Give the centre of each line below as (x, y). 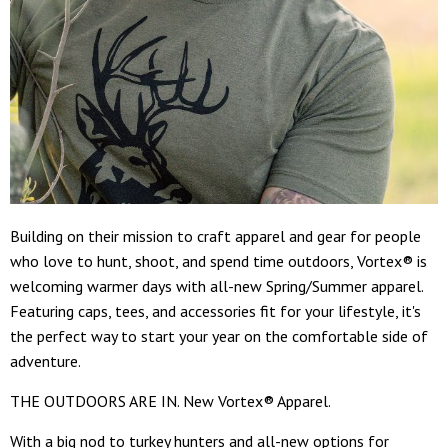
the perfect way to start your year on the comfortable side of (219, 335)
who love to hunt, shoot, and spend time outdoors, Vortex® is (218, 260)
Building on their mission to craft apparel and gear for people (215, 235)
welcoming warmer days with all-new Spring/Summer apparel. (216, 285)
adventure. (45, 360)
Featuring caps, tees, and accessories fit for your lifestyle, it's (215, 310)
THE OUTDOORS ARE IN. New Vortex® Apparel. (170, 400)
